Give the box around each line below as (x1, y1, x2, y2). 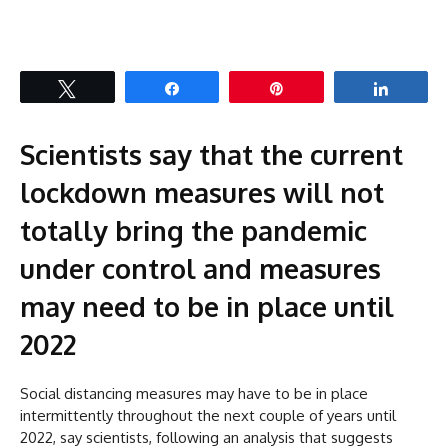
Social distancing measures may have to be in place (20, 383, 368, 403)
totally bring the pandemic (20, 212, 367, 247)
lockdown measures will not (20, 174, 384, 209)
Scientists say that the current (20, 136, 403, 171)
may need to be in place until (20, 288, 394, 323)
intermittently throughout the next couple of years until (20, 405, 396, 425)
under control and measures (20, 250, 381, 285)
